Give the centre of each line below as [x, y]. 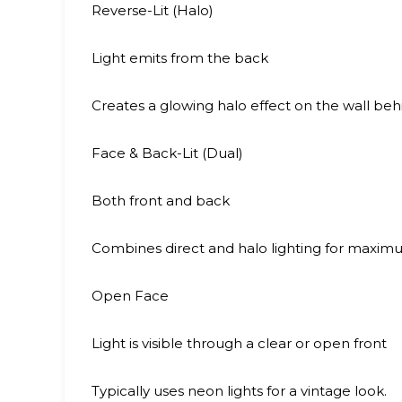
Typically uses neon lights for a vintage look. [239, 391]
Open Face [130, 296]
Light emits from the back [180, 58]
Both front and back [161, 201]
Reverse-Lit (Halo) [153, 10]
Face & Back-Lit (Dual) [167, 153]
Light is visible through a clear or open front [239, 343]
